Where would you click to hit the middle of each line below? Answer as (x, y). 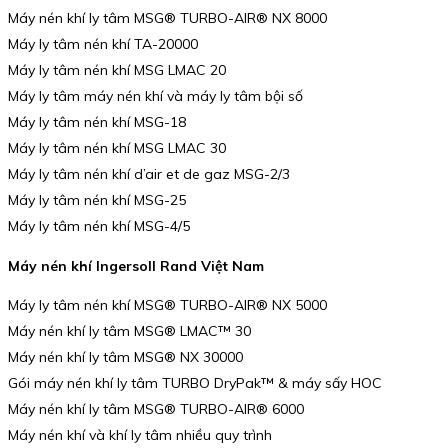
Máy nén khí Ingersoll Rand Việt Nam (136, 265)
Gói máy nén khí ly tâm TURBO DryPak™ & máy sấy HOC (195, 383)
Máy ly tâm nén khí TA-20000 (103, 43)
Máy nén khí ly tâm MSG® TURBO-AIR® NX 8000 (167, 17)
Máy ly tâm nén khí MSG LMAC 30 (117, 147)
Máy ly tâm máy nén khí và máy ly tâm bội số (155, 95)
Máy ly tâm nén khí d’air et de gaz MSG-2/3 (149, 173)
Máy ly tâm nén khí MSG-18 (97, 121)
